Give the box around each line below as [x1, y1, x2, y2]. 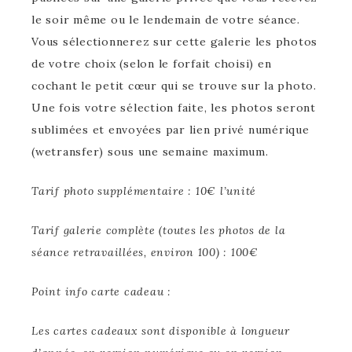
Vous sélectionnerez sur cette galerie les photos [31, 34, 317, 49]
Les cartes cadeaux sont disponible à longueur [31, 323, 290, 338]
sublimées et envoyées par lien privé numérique [31, 122, 310, 137]
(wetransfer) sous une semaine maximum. [31, 144, 269, 159]
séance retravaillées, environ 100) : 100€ [31, 244, 258, 259]
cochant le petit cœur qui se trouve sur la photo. [31, 78, 317, 93]
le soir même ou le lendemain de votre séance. [31, 12, 300, 27]
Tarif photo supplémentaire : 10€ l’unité [31, 183, 260, 198]
